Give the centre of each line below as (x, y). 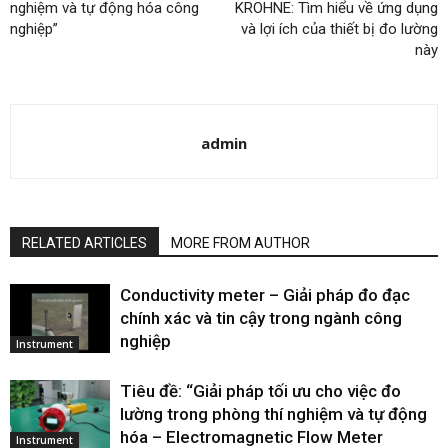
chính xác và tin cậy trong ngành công (261, 317)
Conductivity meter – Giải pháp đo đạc (265, 294)
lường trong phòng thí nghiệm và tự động (273, 413)
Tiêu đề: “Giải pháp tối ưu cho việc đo (260, 390)
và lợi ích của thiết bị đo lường (339, 28)
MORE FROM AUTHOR (240, 242)
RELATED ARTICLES (84, 242)
